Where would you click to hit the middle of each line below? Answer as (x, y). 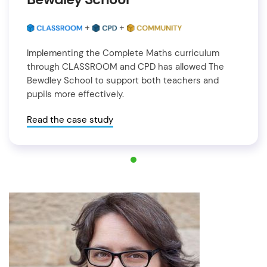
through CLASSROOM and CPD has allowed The (125, 67)
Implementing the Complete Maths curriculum (123, 53)
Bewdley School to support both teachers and (123, 81)
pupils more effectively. (75, 94)
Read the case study (70, 120)
